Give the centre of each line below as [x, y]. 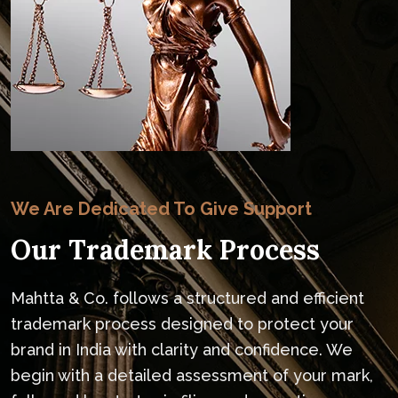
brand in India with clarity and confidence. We [182, 349]
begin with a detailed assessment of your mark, [192, 375]
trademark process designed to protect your [182, 323]
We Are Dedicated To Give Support [161, 208]
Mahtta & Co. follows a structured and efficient [187, 298]
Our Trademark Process [165, 249]
